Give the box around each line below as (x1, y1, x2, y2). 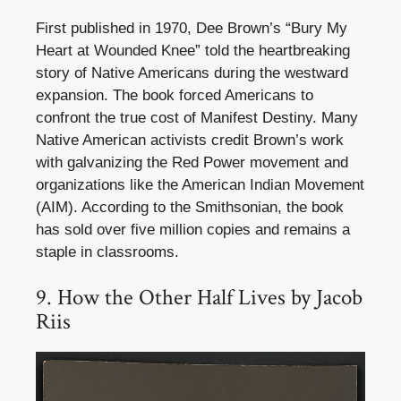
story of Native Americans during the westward (36, 64, 348, 81)
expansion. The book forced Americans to (36, 86, 313, 104)
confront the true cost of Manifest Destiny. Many (36, 108, 358, 126)
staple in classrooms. (36, 243, 179, 260)
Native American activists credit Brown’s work (36, 131, 344, 149)
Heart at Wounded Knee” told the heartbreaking (36, 41, 350, 59)
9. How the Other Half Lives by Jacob (36, 283, 363, 313)
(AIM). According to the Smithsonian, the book (36, 198, 344, 216)
